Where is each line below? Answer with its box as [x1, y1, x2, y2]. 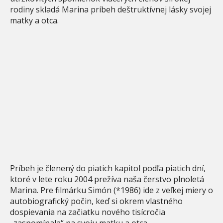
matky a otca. [10, 14, 59, 26]
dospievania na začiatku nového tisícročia [10, 206, 165, 218]
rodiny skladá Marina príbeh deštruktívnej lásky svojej [10, 3, 211, 15]
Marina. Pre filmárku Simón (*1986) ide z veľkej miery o [10, 184, 213, 196]
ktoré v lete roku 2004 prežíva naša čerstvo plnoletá [10, 173, 204, 185]
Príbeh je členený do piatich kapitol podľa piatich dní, [10, 162, 206, 174]
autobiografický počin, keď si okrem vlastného [10, 195, 183, 207]
